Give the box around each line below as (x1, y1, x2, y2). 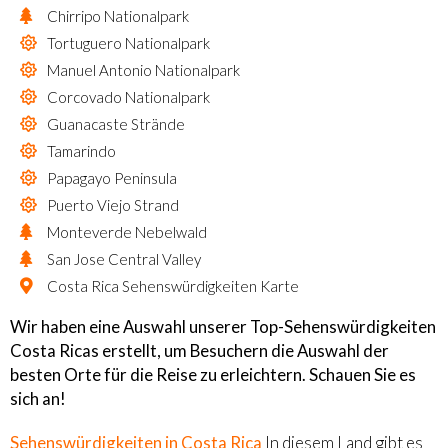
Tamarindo (47, 141, 116, 160)
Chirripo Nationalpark (47, 6, 189, 25)
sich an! (10, 387, 66, 409)
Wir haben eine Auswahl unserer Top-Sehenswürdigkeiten (10, 315, 436, 337)
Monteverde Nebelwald (47, 222, 207, 241)
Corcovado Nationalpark (47, 87, 210, 106)
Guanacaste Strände (47, 114, 185, 133)
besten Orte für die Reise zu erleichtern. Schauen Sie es (10, 363, 416, 385)
